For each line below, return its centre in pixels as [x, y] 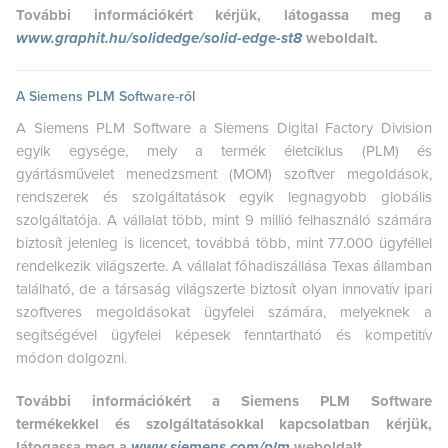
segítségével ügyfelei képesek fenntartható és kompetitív [224, 334]
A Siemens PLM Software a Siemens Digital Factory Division [224, 127]
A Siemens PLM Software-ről [105, 96]
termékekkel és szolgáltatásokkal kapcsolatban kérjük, [224, 423]
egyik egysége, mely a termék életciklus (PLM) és [224, 150]
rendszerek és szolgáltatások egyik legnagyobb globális [224, 196]
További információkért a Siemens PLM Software [224, 400]
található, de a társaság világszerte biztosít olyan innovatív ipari [224, 288]
